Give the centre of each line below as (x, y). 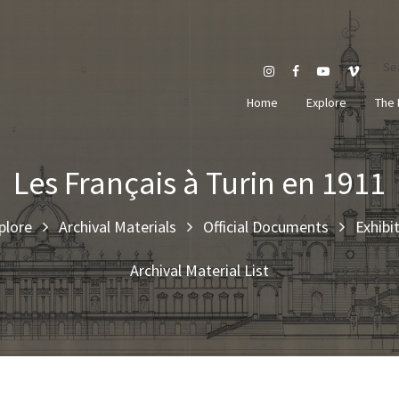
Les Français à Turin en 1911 (199, 183)
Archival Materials (118, 226)
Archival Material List (199, 270)
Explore (326, 102)
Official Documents (266, 226)
